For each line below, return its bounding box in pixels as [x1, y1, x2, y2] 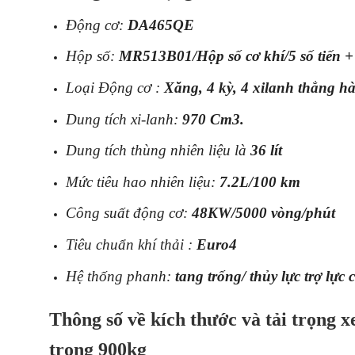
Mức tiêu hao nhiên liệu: [65, 173, 219, 190]
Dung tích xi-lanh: [65, 110, 182, 128]
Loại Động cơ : [65, 79, 160, 97]
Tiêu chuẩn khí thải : [65, 235, 197, 253]
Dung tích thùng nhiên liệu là [65, 142, 250, 159]
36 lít [250, 142, 282, 159]
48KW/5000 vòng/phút [191, 204, 335, 222]
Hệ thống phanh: [65, 267, 175, 284]
